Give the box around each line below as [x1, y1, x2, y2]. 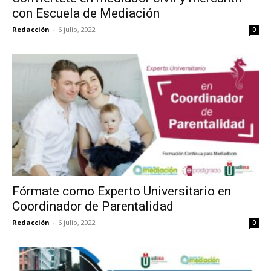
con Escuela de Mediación [12, 6, 160, 21]
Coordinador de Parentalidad [12, 198, 174, 214]
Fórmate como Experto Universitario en [12, 183, 231, 198]
